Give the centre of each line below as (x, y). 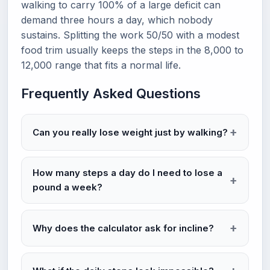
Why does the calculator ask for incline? (123, 228)
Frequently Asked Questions (111, 93)
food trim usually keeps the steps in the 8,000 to (132, 50)
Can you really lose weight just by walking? (130, 132)
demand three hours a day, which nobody (117, 20)
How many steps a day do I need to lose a (127, 173)
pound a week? (67, 187)
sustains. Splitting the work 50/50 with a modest (130, 35)
